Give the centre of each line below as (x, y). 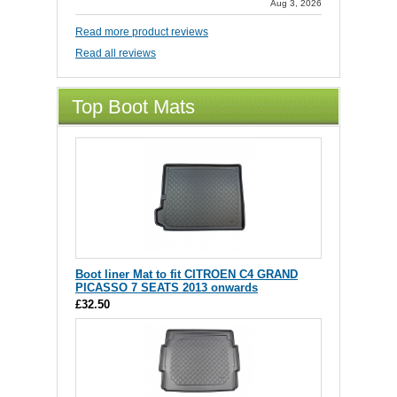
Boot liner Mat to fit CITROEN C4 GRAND (187, 275)
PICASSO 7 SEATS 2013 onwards (167, 288)
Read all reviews (116, 54)
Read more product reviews (142, 32)
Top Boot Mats (133, 107)
